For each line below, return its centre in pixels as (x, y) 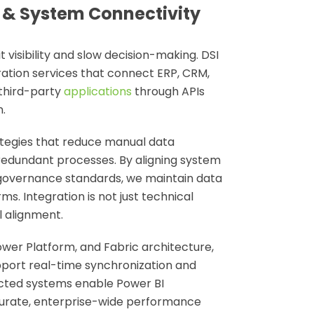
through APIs (168, 91)
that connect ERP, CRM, (144, 73)
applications (98, 91)
